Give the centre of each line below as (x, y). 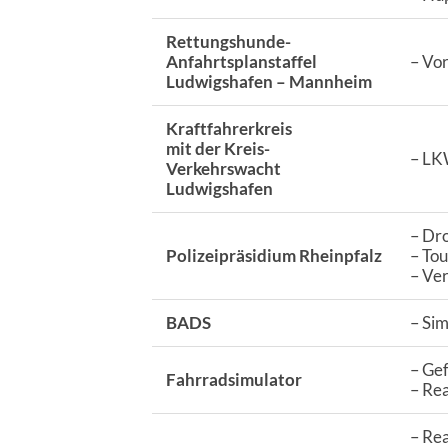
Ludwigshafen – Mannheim (268, 82)
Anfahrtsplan (216, 62)
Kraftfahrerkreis (228, 129)
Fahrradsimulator (233, 380)
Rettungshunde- (227, 42)
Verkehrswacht (223, 169)
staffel (292, 62)
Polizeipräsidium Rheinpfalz (273, 256)
